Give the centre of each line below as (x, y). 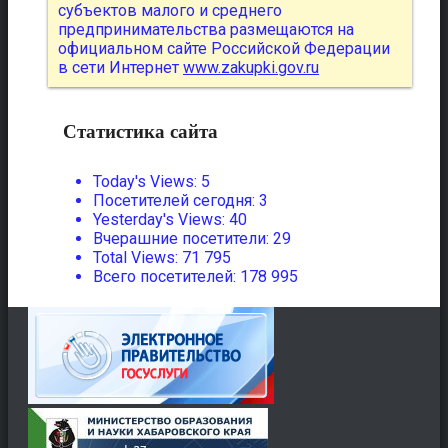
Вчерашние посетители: (183, 238)
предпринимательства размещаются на (206, 30)
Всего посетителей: (166, 276)
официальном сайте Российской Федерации (224, 49)
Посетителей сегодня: (176, 200)
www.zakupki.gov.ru (251, 68)
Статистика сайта (140, 131)
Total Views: (137, 257)
